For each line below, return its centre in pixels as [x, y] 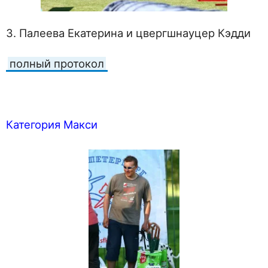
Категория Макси [52, 124]
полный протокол [57, 63]
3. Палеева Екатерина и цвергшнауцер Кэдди [128, 33]
